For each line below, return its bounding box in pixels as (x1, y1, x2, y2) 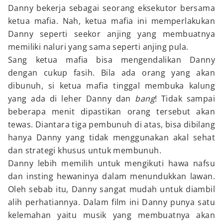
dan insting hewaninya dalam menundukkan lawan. (8, 171, 215, 182)
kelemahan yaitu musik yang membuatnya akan (8, 210, 215, 221)
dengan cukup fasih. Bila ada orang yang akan (8, 67, 215, 78)
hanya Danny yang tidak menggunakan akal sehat (8, 132, 215, 143)
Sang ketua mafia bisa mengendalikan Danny (8, 54, 215, 65)
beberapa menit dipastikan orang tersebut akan (8, 106, 215, 117)
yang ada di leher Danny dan (8, 93, 135, 104)
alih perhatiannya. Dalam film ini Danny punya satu (8, 197, 215, 208)
